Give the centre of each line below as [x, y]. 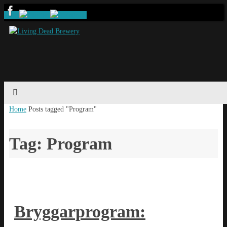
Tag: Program [61, 144]
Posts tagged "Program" [63, 109]
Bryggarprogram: [80, 211]
